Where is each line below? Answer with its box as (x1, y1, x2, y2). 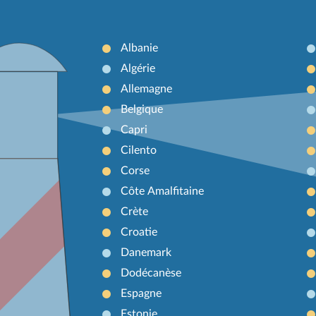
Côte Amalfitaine (120, 185, 204, 197)
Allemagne (120, 83, 172, 95)
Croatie (120, 226, 157, 238)
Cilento (120, 144, 157, 156)
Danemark (120, 246, 171, 258)
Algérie (120, 62, 155, 74)
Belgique (120, 103, 163, 115)
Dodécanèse (120, 267, 181, 279)
